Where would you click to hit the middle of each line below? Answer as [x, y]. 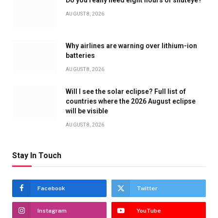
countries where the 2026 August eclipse [131, 101]
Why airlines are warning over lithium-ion [131, 45]
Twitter [147, 188]
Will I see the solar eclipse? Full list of [126, 91]
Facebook [51, 188]
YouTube [149, 210]
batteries [80, 55]
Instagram [52, 210]
